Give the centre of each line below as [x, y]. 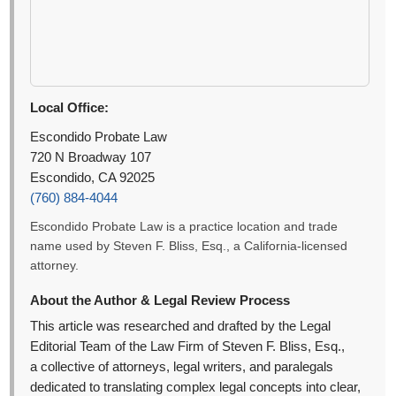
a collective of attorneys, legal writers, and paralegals [182, 367]
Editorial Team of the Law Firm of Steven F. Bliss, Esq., [188, 347]
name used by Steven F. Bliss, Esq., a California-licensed [189, 247]
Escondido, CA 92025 [93, 178]
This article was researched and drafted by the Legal [181, 327]
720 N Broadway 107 [91, 158]
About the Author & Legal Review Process [160, 301]
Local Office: [70, 108]
